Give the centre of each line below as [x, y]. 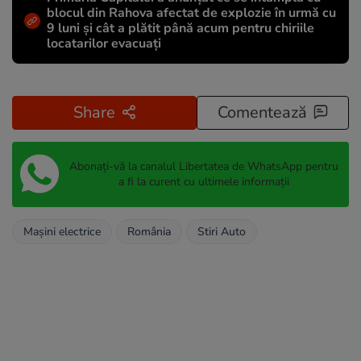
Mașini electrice [62, 231]
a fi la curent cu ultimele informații [203, 182]
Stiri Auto [222, 231]
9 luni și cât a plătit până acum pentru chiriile [180, 28]
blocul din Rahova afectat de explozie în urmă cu [191, 12]
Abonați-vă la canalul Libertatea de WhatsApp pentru [203, 167]
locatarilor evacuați [104, 43]
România [149, 231]
